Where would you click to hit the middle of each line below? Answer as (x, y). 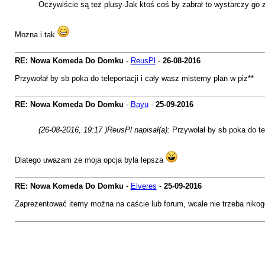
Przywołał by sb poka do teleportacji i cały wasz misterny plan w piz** (134, 78)
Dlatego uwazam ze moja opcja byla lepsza (90, 160)
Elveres (143, 186)
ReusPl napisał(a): (139, 130)
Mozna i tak (36, 35)
